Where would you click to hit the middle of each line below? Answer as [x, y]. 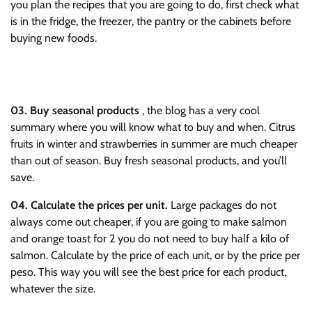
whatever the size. [53, 288]
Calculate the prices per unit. [99, 205]
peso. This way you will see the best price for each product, [148, 272]
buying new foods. [54, 38]
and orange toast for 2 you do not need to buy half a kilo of [150, 238]
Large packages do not [222, 205]
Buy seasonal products [85, 110]
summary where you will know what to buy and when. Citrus [153, 127]
